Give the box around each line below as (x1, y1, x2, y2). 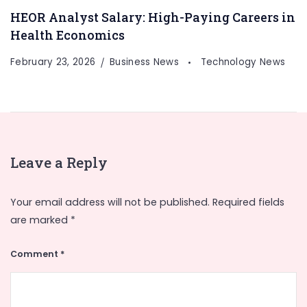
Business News (110, 56, 182, 69)
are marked (10, 213, 71, 227)
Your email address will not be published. (10, 195, 210, 209)
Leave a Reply (10, 153, 108, 173)
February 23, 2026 (10, 56, 96, 69)
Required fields (212, 195, 284, 209)
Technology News (200, 56, 286, 69)
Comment (10, 248, 60, 260)
